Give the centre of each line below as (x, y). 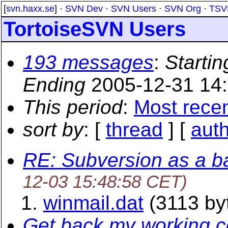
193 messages (88, 62)
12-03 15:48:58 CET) (105, 181)
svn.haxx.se (30, 9)
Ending (54, 85)
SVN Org (183, 9)
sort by (53, 130)
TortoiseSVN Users (95, 29)
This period (73, 107)
